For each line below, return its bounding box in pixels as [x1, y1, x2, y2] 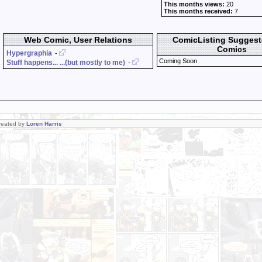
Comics [217, 44, 247, 54]
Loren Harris [26, 120, 62, 127]
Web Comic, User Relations [24, 35, 132, 44]
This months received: [164, 8, 233, 15]
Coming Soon [159, 57, 197, 64]
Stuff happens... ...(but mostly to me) [6, 58, 125, 67]
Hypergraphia [6, 49, 52, 57]
